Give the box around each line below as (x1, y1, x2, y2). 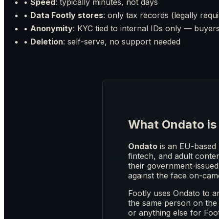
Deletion (30, 37, 63, 47)
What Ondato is (128, 117, 217, 132)
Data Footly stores (30, 10, 103, 21)
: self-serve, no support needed (63, 37, 180, 47)
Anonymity (30, 23, 73, 34)
